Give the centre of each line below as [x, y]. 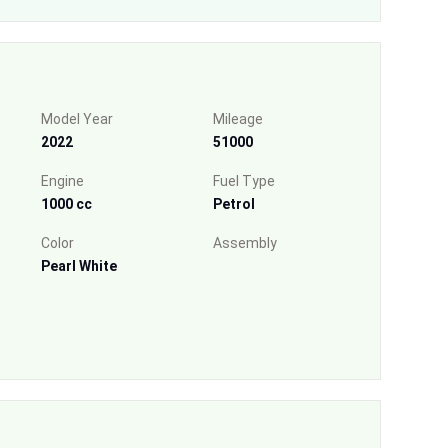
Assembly [244, 242]
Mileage [237, 118]
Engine [62, 180]
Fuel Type [243, 180]
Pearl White [78, 265]
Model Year [76, 118]
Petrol [233, 203]
